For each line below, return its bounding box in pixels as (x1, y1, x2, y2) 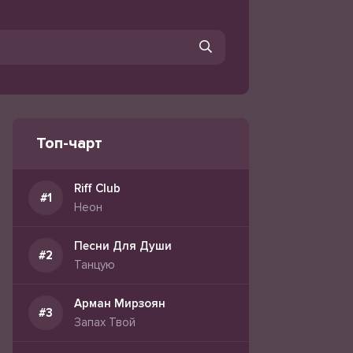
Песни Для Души (74, 239, 172, 253)
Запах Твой (74, 315, 136, 329)
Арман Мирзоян (74, 296, 165, 310)
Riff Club (74, 181, 121, 195)
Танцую (74, 258, 115, 272)
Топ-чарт (36, 134, 102, 153)
